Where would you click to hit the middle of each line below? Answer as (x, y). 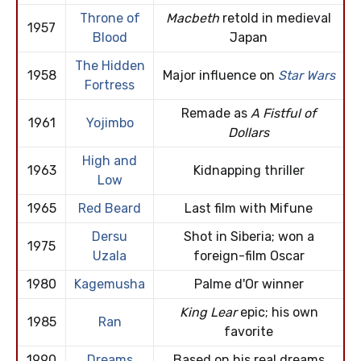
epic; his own (277, 313)
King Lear (208, 313)
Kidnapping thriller (249, 171)
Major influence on (220, 76)
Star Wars (306, 76)
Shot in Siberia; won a (249, 237)
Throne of (110, 19)
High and (110, 161)
